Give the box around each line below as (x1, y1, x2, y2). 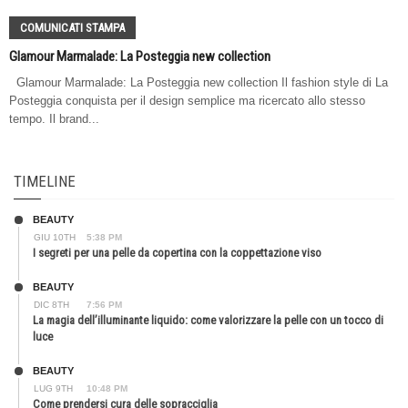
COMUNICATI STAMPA (20, 20, 125, 35)
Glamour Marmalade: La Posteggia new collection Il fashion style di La (9, 75, 388, 89)
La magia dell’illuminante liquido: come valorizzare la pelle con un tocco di (33, 312, 383, 327)
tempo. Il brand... (9, 111, 99, 126)
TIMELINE (14, 171, 76, 190)
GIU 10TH (34, 231, 76, 242)
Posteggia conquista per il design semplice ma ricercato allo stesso (9, 93, 365, 107)
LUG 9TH (34, 382, 73, 393)
